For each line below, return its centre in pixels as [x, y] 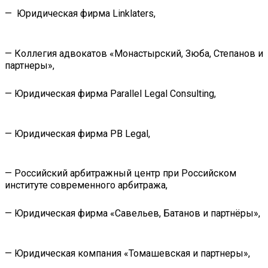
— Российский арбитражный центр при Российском [121, 173]
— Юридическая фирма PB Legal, [77, 133]
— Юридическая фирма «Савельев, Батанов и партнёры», [133, 213]
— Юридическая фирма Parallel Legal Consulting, [110, 93]
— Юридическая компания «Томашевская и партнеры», [127, 253]
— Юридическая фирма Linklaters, [80, 14]
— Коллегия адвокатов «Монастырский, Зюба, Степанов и [134, 54]
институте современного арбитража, [86, 185]
